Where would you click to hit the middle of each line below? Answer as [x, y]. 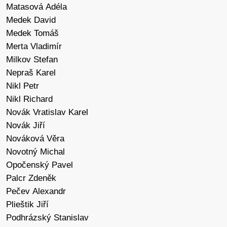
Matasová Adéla [36, 7]
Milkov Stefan [32, 60]
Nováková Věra [35, 139]
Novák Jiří [26, 126]
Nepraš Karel [31, 73]
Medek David [31, 20]
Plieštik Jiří [27, 205]
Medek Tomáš [32, 33]
